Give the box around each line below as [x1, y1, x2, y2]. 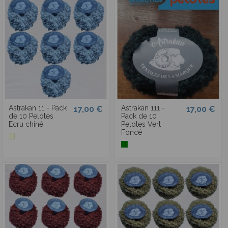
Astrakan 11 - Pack [8, 103, 67, 112]
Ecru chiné [8, 120, 43, 128]
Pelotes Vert [121, 120, 161, 128]
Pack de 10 [121, 111, 157, 120]
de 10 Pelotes [8, 111, 53, 120]
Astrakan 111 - [121, 103, 165, 112]
